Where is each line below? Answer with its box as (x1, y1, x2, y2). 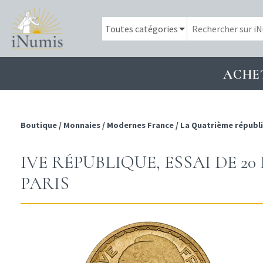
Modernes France (107, 120, 174, 131)
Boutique (21, 120, 59, 131)
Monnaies (63, 120, 100, 131)
